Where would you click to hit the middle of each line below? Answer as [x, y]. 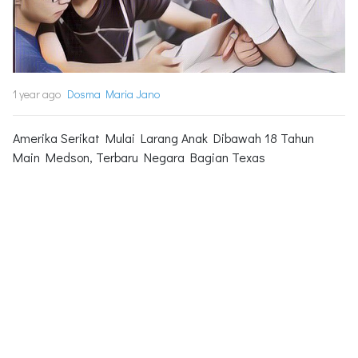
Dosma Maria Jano [113, 93]
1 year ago [37, 93]
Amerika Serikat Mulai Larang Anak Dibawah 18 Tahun [163, 137]
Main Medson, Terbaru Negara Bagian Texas [139, 157]
